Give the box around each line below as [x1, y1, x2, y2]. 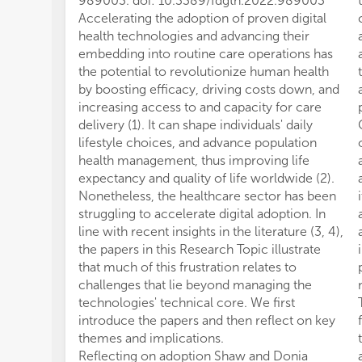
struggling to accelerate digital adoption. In [78, 205, 326, 221]
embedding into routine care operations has [78, 45, 333, 61]
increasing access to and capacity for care [78, 99, 322, 115]
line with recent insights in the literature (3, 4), [78, 223, 343, 239]
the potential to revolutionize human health [78, 63, 329, 79]
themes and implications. [78, 330, 224, 346]
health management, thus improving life [78, 152, 309, 168]
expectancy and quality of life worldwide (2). [78, 170, 335, 186]
